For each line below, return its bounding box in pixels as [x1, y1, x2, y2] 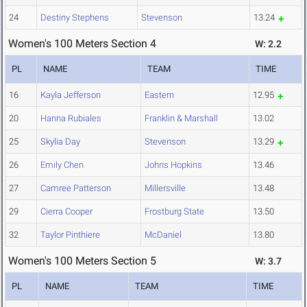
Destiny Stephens [40, 12, 109, 23]
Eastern [145, 90, 174, 101]
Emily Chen [40, 160, 84, 171]
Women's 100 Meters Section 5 [8, 254, 156, 268]
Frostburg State [145, 206, 204, 217]
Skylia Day [40, 136, 80, 147]
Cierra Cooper [40, 206, 93, 217]
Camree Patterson [40, 183, 111, 194]
